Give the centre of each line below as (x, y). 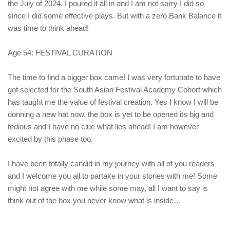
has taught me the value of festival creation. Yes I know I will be (113, 102)
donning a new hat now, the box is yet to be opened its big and (111, 114)
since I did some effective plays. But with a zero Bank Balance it (114, 16)
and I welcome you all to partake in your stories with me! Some (112, 176)
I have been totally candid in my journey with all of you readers (111, 164)
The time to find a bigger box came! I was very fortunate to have (114, 78)
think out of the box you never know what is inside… (94, 201)
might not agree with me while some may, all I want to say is (108, 188)
